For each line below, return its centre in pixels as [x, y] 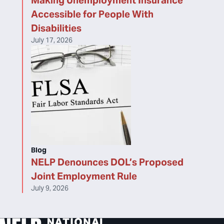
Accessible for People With [92, 14]
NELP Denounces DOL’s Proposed [107, 162]
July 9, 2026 [50, 188]
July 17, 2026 [52, 40]
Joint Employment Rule [84, 176]
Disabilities [56, 28]
